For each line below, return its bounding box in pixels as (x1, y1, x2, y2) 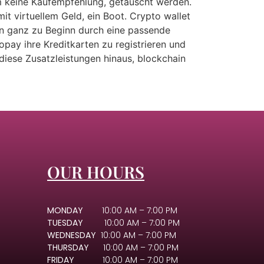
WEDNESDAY (47, 229, 99, 241)
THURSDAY (47, 241, 90, 253)
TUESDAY (47, 216, 103, 229)
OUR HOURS (47, 160, 145, 183)
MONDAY (47, 204, 84, 216)
